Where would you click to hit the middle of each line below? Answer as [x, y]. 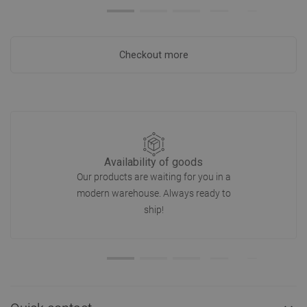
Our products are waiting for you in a [153, 177]
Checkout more [153, 55]
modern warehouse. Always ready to [153, 193]
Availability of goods [153, 162]
